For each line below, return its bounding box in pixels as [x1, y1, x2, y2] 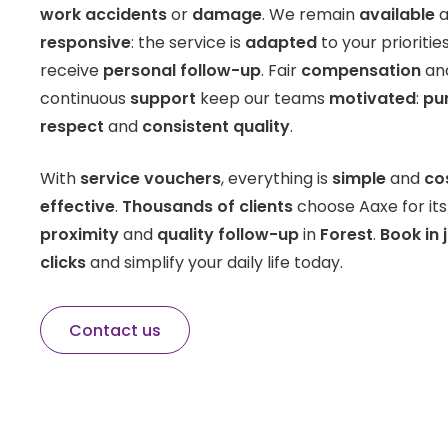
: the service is [131, 31, 245, 55]
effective [40, 195, 115, 219]
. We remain [262, 3, 359, 27]
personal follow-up [103, 59, 261, 83]
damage [192, 3, 262, 27]
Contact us [68, 318, 161, 342]
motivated [329, 87, 416, 111]
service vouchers [80, 167, 221, 191]
